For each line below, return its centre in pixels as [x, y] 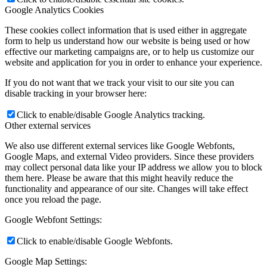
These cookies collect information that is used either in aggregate [126, 30]
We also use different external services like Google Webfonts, [120, 146]
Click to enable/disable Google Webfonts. [95, 241]
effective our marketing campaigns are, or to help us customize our [129, 52]
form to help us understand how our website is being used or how [128, 41]
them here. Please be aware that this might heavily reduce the [119, 178]
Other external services [48, 126]
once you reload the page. [53, 200]
